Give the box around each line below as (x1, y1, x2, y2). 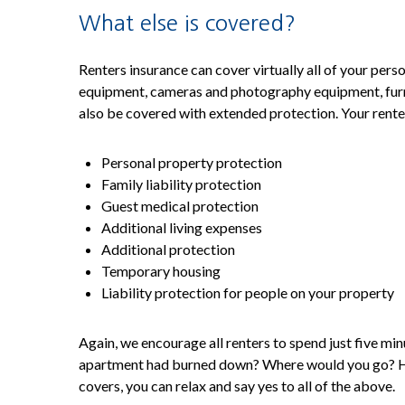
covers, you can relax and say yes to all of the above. (79, 377, 395, 394)
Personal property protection (101, 154, 282, 171)
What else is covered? (79, 12, 296, 33)
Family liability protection (101, 175, 261, 193)
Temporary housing (101, 262, 221, 279)
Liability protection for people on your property (101, 284, 394, 301)
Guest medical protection (101, 197, 259, 214)
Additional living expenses (101, 219, 262, 236)
